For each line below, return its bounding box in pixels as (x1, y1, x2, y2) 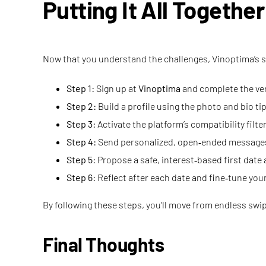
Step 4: (66, 136, 96, 147)
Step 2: (66, 100, 96, 112)
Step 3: (66, 118, 96, 129)
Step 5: (66, 154, 96, 165)
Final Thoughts (43, 233, 164, 255)
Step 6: (66, 172, 96, 183)
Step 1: (66, 83, 94, 94)
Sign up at (94, 83, 138, 94)
